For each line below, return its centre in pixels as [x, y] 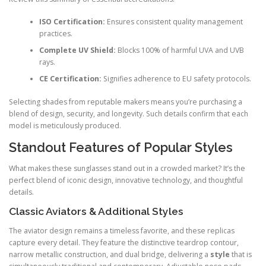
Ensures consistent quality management [174, 22]
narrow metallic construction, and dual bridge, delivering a [110, 255]
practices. [56, 34]
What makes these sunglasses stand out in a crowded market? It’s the [127, 168]
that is [241, 255]
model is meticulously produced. [65, 125]
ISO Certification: [72, 22]
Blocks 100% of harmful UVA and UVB [180, 50]
